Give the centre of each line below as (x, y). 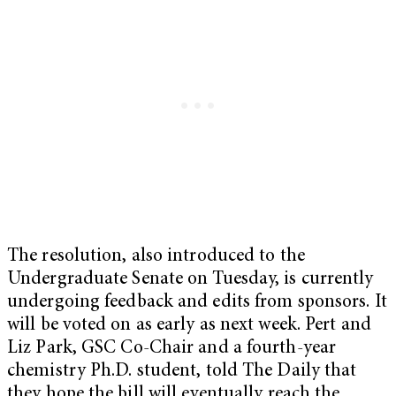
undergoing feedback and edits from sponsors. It (197, 303)
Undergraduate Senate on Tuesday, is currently (190, 280)
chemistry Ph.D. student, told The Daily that (182, 372)
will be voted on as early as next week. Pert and (189, 326)
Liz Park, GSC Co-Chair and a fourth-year (172, 349)
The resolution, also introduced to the (156, 257)
